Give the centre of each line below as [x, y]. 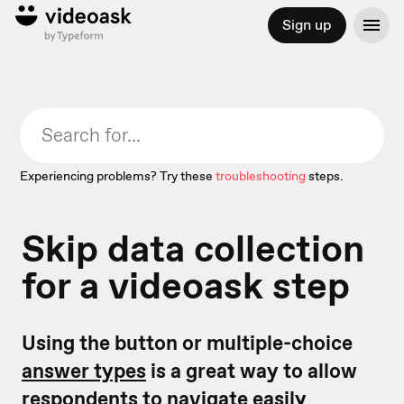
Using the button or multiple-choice [187, 343]
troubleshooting [261, 176]
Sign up [307, 25]
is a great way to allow [252, 371]
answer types [84, 371]
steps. [326, 176]
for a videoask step [186, 285]
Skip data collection [193, 248]
